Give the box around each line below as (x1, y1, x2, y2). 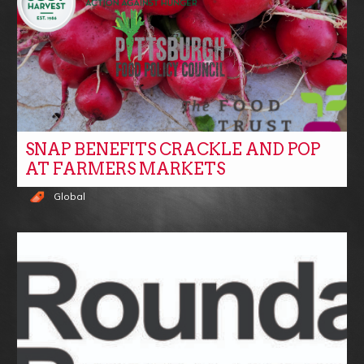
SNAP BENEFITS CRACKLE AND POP (25, 140, 320, 160)
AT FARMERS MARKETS (25, 159, 225, 180)
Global (54, 190, 85, 203)
